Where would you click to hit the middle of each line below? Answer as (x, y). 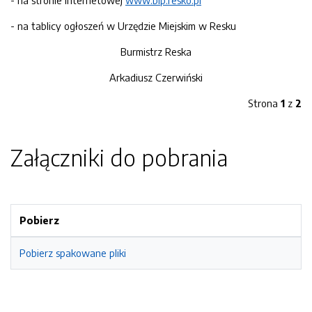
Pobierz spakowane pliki (73, 253)
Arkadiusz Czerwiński (156, 77)
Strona (264, 103)
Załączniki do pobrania (119, 157)
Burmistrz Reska (156, 52)
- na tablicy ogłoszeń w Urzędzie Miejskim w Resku (123, 26)
